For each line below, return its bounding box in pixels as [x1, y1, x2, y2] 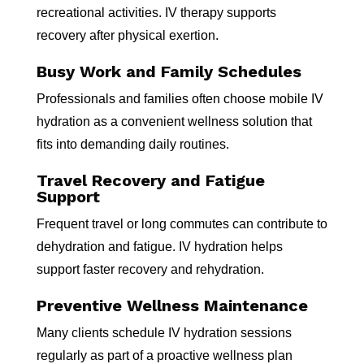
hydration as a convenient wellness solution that [36, 115, 312, 128]
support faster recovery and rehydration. [36, 262, 264, 276]
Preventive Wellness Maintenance [36, 296, 308, 315]
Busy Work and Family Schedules [36, 62, 301, 81]
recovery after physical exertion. [36, 28, 219, 42]
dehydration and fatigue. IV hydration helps [36, 240, 283, 253]
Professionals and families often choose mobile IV [36, 92, 323, 106]
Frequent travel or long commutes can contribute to [36, 217, 327, 231]
